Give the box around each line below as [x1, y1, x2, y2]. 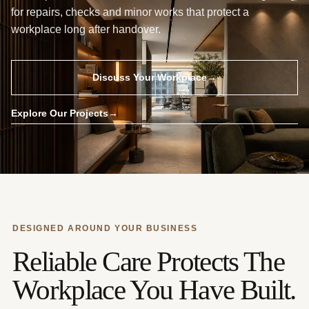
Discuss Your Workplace [92, 72, 207, 83]
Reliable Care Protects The [12, 246, 285, 277]
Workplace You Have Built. [12, 274, 296, 306]
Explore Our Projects [11, 108, 108, 119]
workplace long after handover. [11, 23, 161, 35]
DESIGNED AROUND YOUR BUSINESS [12, 223, 198, 233]
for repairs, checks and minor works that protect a [11, 6, 249, 18]
